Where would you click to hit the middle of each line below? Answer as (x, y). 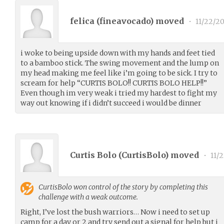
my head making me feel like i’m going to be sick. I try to (119, 73)
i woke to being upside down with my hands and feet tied (118, 53)
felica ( (85, 21)
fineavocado (125, 21)
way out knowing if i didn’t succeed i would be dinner (111, 103)
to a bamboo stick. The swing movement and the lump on (120, 63)
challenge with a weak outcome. (88, 197)
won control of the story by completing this (140, 187)
